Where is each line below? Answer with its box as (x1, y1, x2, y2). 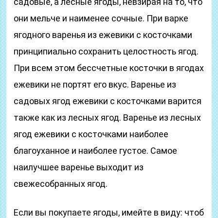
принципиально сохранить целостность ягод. (14, 46, 199, 56)
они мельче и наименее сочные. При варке (14, 13, 189, 23)
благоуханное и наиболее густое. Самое (14, 145, 178, 156)
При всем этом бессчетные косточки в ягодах (14, 63, 204, 73)
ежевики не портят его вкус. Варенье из (14, 79, 177, 90)
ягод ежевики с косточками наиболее (14, 129, 169, 139)
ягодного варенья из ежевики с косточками (14, 30, 193, 40)
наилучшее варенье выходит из (14, 162, 144, 172)
